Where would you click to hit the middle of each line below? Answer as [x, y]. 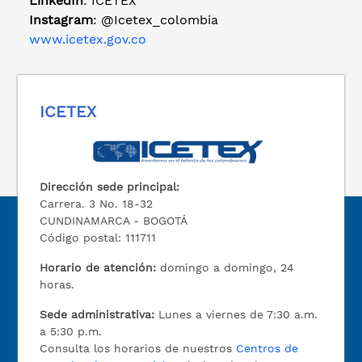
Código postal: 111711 [98, 238]
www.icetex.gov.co [88, 40]
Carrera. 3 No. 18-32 [97, 204]
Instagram [61, 20]
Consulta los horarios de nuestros [138, 349]
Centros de [267, 349]
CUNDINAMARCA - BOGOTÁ [114, 221]
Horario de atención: [98, 268]
